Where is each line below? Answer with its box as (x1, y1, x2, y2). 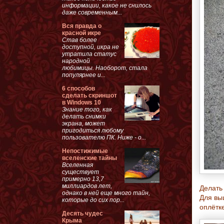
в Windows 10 (62, 98, 101, 106)
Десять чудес (62, 209, 103, 217)
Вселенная (62, 161, 93, 168)
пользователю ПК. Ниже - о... (62, 133, 146, 141)
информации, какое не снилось (62, 1, 151, 9)
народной (62, 57, 90, 64)
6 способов (62, 84, 95, 92)
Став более (62, 36, 97, 43)
